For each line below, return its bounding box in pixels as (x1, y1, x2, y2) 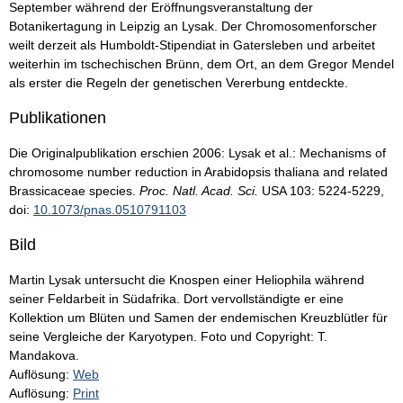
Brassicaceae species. (9, 184, 139, 199)
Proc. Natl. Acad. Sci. (139, 184, 258, 199)
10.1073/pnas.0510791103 (33, 202, 186, 218)
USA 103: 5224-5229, (258, 184, 384, 199)
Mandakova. (9, 348, 79, 363)
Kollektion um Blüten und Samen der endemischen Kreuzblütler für (9, 310, 388, 326)
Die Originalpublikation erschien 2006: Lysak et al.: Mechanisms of (9, 146, 386, 161)
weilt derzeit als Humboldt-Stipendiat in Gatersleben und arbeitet (9, 38, 375, 53)
